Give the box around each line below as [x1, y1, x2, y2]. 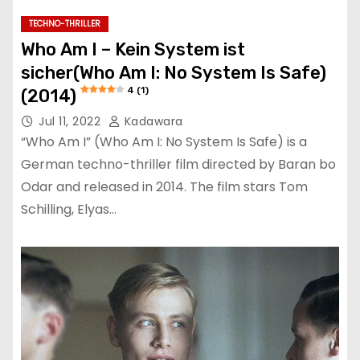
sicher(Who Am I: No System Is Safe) [21, 61, 326, 84]
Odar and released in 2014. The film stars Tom [21, 177, 308, 196]
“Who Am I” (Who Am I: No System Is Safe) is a [21, 132, 307, 151]
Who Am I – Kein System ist [21, 38, 245, 60]
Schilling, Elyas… [21, 199, 117, 219]
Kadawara [121, 112, 183, 129]
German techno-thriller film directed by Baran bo [21, 154, 336, 174]
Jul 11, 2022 [39, 112, 104, 129]
